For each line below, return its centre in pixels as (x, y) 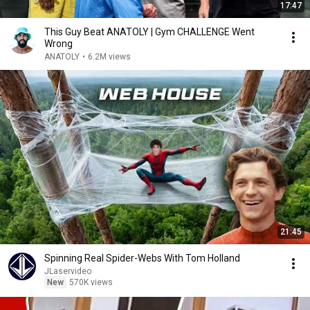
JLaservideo (68, 271)
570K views (91, 282)
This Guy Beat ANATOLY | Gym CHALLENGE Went (149, 32)
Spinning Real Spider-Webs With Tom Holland (142, 258)
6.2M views (109, 57)
